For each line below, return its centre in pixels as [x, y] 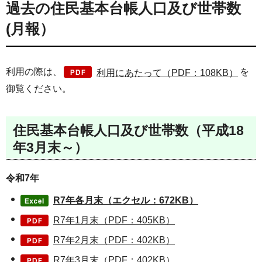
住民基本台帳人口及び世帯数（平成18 [128, 130]
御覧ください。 [39, 89]
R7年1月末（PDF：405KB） [114, 220]
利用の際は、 [34, 72]
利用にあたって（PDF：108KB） [167, 73]
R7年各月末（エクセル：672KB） [126, 200]
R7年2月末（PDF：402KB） [114, 240]
